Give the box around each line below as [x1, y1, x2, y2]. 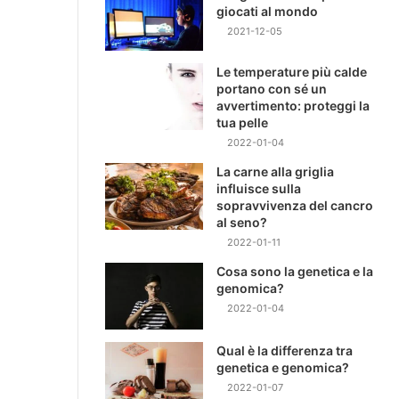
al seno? [216, 215, 267, 231]
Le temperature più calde [216, 64, 367, 80]
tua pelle [216, 115, 268, 131]
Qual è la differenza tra [216, 343, 353, 359]
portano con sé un [216, 81, 327, 97]
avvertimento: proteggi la [216, 98, 370, 114]
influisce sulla [216, 181, 301, 197]
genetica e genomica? [216, 360, 349, 376]
